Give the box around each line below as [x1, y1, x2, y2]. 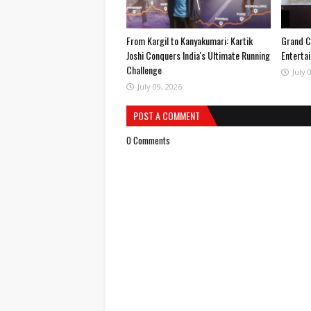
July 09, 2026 [137, 81, 182, 92]
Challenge [126, 62, 162, 77]
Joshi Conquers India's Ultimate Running [126, 48, 270, 62]
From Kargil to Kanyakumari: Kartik [126, 33, 253, 48]
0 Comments [126, 133, 170, 147]
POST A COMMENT [133, 108, 200, 123]
